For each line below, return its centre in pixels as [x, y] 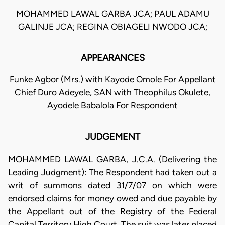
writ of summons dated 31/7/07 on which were [113, 185]
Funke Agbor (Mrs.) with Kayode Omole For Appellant [113, 80]
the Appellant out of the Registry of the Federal [113, 211]
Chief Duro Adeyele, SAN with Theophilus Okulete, [113, 93]
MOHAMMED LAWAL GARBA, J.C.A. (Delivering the [113, 159]
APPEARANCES [113, 58]
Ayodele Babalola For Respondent [113, 106]
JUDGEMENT [113, 137]
